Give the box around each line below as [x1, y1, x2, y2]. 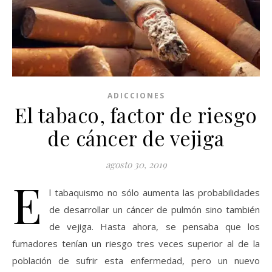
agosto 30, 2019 [105, 158, 167, 171]
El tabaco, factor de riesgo [15, 101, 257, 128]
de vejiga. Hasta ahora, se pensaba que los [49, 220, 260, 233]
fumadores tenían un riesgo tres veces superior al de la [12, 237, 260, 250]
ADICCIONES [107, 90, 165, 101]
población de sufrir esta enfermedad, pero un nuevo [12, 254, 260, 267]
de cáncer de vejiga [47, 124, 225, 151]
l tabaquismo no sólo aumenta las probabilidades [49, 186, 260, 199]
